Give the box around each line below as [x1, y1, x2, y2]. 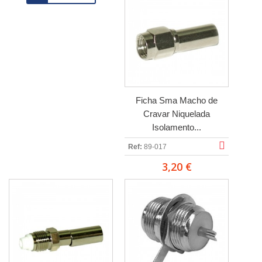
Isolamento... [152, 122, 201, 132]
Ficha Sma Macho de [136, 95, 218, 105]
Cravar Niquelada [143, 109, 210, 119]
